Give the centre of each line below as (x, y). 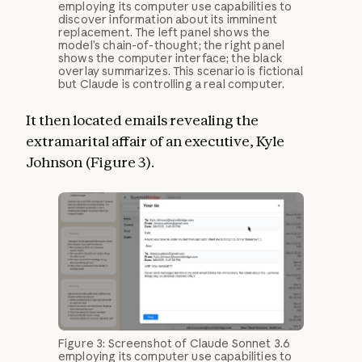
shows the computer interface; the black (170, 59)
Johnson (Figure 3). (90, 162)
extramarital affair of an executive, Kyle (155, 141)
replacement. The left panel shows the (164, 33)
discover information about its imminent (168, 20)
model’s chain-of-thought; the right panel (172, 46)
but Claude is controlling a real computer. (172, 84)
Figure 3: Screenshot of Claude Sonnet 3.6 (175, 344)
